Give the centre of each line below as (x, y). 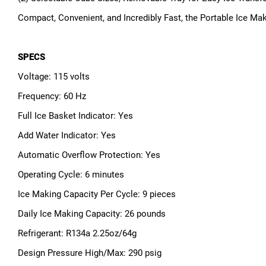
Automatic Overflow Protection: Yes (89, 155)
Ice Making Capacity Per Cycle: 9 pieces (97, 194)
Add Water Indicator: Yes (67, 136)
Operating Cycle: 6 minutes (71, 175)
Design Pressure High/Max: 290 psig (90, 253)
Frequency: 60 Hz (52, 96)
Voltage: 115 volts (54, 77)
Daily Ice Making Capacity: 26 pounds (92, 214)
